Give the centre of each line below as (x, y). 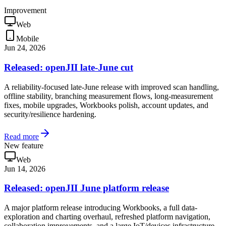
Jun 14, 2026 (25, 168)
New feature (24, 145)
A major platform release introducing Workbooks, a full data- (101, 208)
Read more (21, 136)
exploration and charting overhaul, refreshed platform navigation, (107, 217)
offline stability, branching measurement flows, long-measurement (108, 96)
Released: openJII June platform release (87, 188)
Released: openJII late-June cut (69, 67)
